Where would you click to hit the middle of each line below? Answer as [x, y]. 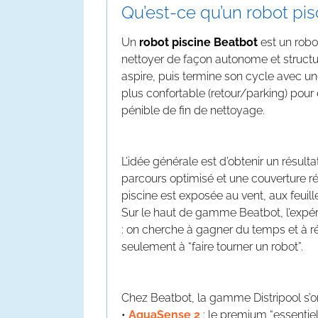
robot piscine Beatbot [198, 42]
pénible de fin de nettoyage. [193, 110]
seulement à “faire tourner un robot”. [212, 247]
